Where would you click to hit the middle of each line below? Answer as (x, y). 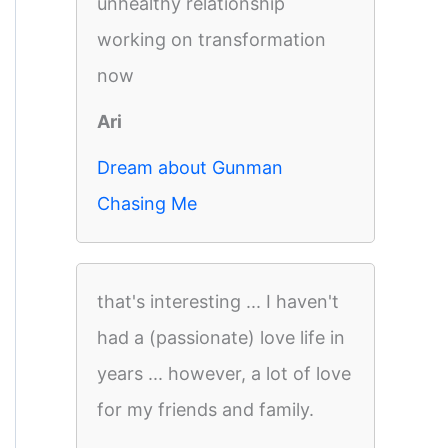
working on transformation (211, 39)
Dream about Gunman (190, 167)
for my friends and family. (205, 409)
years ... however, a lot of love (224, 373)
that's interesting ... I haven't (218, 301)
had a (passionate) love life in (221, 337)
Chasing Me (147, 203)
